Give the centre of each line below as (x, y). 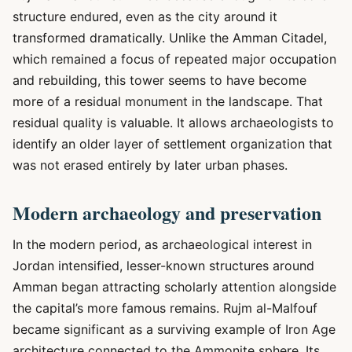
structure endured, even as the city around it (145, 16)
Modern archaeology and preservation (167, 213)
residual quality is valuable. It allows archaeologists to (173, 123)
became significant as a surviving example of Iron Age (174, 329)
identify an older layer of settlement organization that (172, 144)
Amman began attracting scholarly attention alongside (174, 287)
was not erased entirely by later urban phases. (150, 165)
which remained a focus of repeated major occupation (174, 59)
